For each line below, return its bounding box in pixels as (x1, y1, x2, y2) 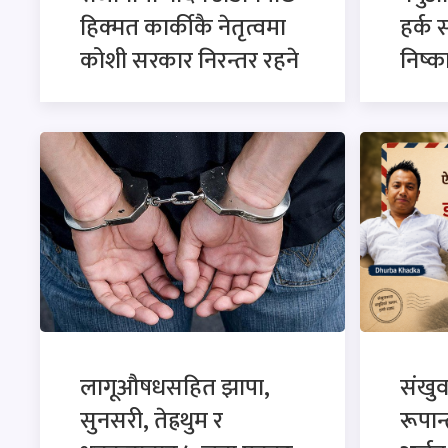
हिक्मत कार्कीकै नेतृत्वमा (80, 7, 286, 48)
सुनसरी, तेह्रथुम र (80, 400, 223, 441)
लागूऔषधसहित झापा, (80, 367, 270, 408)
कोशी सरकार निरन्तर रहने (80, 40, 299, 81)
